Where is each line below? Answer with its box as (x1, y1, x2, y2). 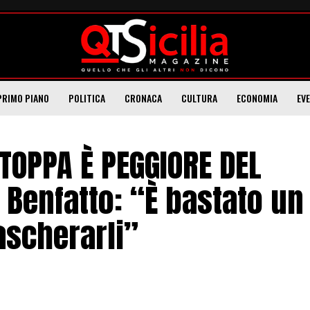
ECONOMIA (237, 90, 277, 105)
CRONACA (125, 90, 162, 105)
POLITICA (69, 90, 105, 105)
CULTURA (181, 90, 217, 105)
